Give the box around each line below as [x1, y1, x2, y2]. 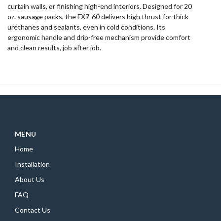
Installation [15, 160, 50, 169]
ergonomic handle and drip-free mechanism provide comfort [7, 33, 190, 42]
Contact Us [15, 206, 50, 215]
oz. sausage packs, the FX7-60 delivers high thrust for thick [7, 12, 188, 21]
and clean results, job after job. [7, 43, 101, 52]
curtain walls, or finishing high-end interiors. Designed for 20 [7, 2, 192, 11]
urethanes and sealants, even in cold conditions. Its [7, 23, 165, 32]
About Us [15, 175, 44, 184]
